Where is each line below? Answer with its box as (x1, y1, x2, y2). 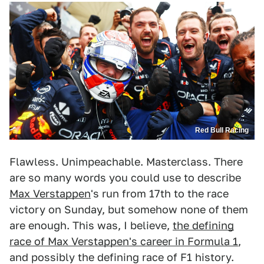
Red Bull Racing (195, 126, 249, 134)
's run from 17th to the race (91, 187, 229, 200)
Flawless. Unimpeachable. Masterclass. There (9, 155, 243, 168)
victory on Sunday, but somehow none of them (9, 203, 248, 216)
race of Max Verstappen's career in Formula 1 (9, 235, 238, 247)
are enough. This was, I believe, (9, 219, 173, 232)
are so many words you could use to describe (9, 171, 241, 184)
